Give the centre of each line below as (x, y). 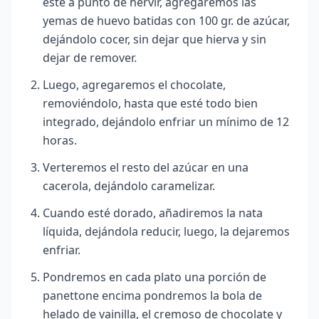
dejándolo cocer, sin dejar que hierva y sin (155, 40)
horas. (60, 141)
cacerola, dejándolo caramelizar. (129, 186)
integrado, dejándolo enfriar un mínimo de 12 (166, 122)
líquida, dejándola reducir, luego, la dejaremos (166, 232)
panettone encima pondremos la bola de (152, 296)
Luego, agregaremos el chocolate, (134, 85)
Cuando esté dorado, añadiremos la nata (153, 213)
